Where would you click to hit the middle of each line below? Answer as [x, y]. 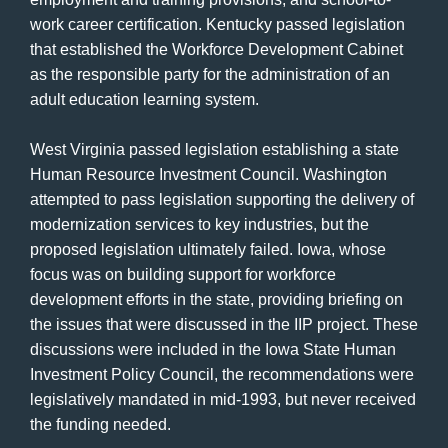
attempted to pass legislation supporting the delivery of [222, 200]
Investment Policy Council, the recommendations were [222, 375]
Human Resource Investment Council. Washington [208, 175]
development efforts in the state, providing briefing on [216, 300]
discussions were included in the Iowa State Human [213, 350]
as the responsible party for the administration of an [210, 75]
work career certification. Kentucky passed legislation [217, 25]
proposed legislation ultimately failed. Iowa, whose [208, 250]
